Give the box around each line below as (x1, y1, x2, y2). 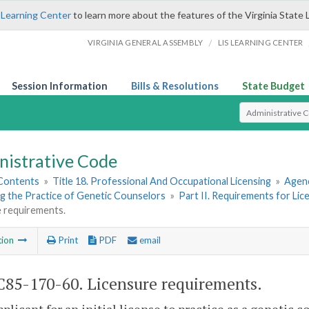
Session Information (12, 80, 108, 92)
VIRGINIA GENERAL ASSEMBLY (88, 38, 203, 47)
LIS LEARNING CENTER (217, 38, 303, 47)
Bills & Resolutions (131, 80, 219, 92)
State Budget (242, 80, 305, 92)
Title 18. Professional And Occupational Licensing (52, 175, 272, 188)
